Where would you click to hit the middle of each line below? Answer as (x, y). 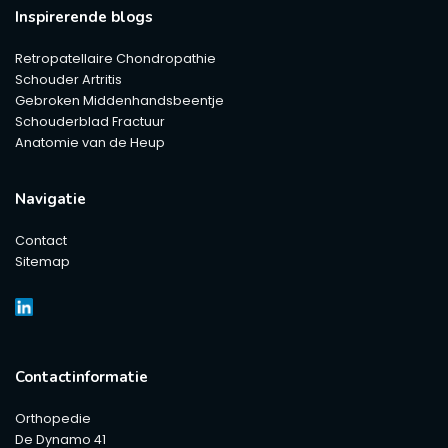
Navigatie (50, 198)
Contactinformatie (81, 376)
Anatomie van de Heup (90, 142)
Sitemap (42, 261)
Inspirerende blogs (84, 16)
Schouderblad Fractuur (90, 121)
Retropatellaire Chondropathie (115, 58)
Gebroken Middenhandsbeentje (119, 100)
